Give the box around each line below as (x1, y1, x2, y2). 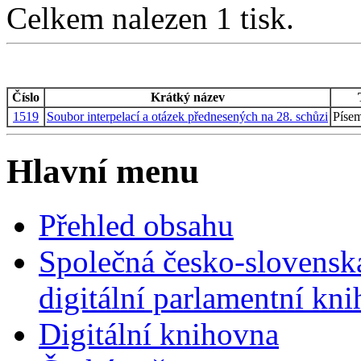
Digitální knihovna (39, 316, 279, 351)
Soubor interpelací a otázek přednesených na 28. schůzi (47, 109, 328, 123)
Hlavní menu (6, 151, 199, 190)
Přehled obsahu (39, 207, 234, 243)
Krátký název (150, 89, 225, 104)
